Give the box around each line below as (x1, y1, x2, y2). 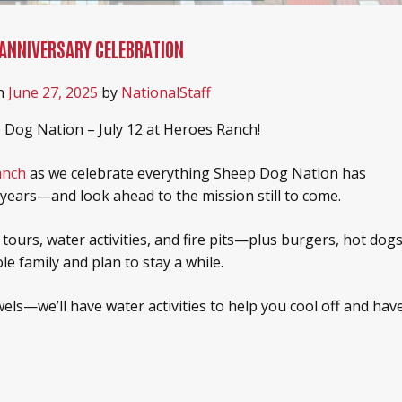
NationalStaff (120, 83, 211, 103)
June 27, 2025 (7, 83, 98, 103)
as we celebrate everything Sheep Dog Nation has (26, 163, 366, 184)
